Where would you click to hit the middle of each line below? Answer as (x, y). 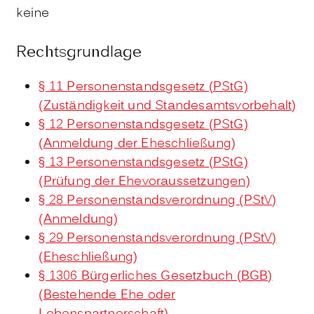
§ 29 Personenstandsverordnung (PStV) (158, 238)
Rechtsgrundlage (79, 53)
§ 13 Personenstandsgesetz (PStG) (143, 163)
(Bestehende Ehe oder (107, 295)
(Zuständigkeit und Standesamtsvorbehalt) (168, 106)
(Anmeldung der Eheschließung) (137, 144)
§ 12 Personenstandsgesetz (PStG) (143, 125)
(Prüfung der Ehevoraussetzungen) (144, 182)
